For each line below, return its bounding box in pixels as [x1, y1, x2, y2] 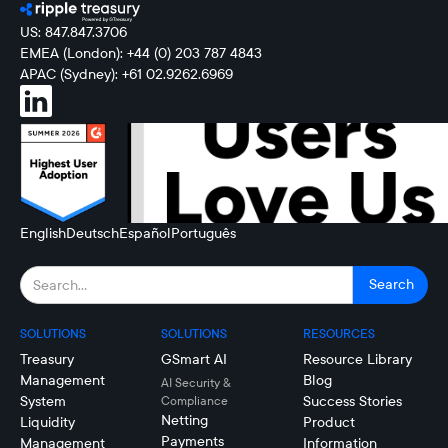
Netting [161, 410, 209, 429]
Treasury [20, 349, 74, 368]
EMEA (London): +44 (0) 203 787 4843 [20, 43, 262, 62]
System [20, 391, 66, 410]
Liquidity [20, 412, 75, 431]
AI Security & [161, 374, 232, 390]
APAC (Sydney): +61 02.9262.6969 [20, 64, 233, 83]
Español [119, 223, 171, 242]
